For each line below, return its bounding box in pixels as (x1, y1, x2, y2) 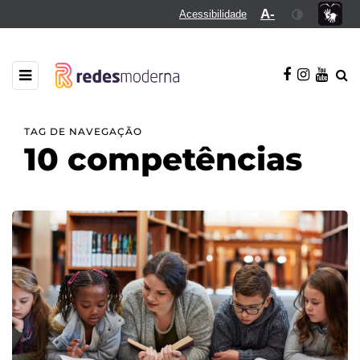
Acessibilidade (179, 8, 247, 20)
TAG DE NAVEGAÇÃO (24, 125, 142, 137)
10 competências (24, 139, 302, 178)
